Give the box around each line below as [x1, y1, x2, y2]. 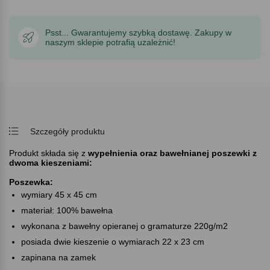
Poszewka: [9, 177, 53, 187]
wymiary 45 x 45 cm [21, 189, 97, 199]
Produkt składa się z [9, 148, 88, 158]
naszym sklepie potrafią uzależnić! [45, 37, 175, 47]
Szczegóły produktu [30, 126, 105, 136]
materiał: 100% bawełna [21, 205, 113, 215]
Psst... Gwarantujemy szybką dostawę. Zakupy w [45, 27, 231, 37]
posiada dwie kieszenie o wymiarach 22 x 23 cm [21, 236, 204, 246]
